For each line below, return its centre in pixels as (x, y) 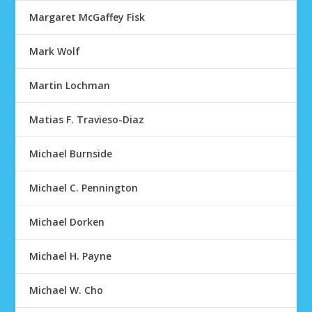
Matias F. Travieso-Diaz (87, 119)
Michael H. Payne (71, 256)
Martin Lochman (70, 85)
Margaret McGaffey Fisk (87, 17)
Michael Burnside (71, 154)
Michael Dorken (67, 222)
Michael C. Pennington (84, 188)
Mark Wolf (55, 51)
